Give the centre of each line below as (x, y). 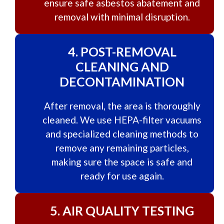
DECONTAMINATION (122, 81)
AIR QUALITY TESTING (128, 210)
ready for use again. (122, 176)
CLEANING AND (122, 66)
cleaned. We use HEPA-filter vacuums (122, 120)
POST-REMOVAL (128, 51)
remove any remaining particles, (122, 148)
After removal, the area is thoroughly (122, 106)
